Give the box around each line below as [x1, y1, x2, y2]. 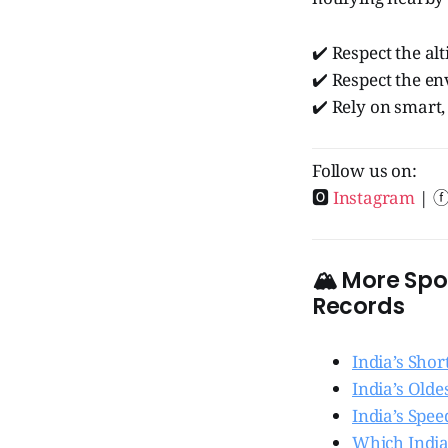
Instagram [332, 185, 416, 209]
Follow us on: [312, 158, 417, 182]
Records [312, 290, 405, 322]
